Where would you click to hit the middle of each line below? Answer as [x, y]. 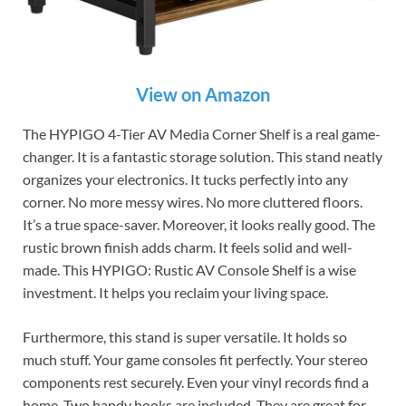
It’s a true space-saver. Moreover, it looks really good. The [199, 225]
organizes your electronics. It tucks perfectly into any [185, 179]
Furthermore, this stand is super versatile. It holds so [185, 337]
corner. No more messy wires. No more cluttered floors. [193, 202]
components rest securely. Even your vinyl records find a [196, 382]
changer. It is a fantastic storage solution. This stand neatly [203, 157]
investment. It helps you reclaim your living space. [175, 293]
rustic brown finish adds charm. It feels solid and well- [188, 247]
